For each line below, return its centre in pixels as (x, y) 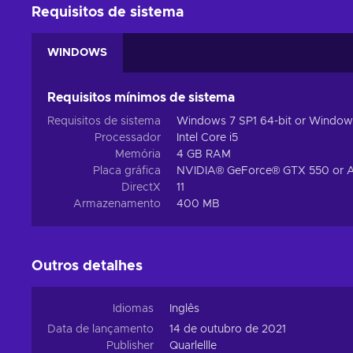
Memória (138, 154)
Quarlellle (193, 346)
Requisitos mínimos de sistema (141, 98)
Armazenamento (117, 204)
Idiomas (133, 309)
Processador (128, 138)
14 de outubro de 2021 (228, 329)
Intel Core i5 (207, 138)
